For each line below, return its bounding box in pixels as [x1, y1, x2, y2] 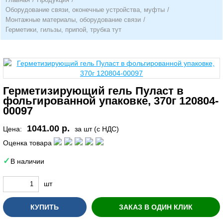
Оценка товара [3, 138, 52, 147]
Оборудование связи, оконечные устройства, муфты [5, 6, 165, 13]
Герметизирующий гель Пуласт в [3, 85, 184, 97]
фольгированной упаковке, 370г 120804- [3, 95, 219, 107]
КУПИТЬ [30, 203, 59, 211]
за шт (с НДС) [75, 125, 119, 133]
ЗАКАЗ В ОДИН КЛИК [118, 203, 193, 211]
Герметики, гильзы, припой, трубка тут [5, 26, 121, 33]
